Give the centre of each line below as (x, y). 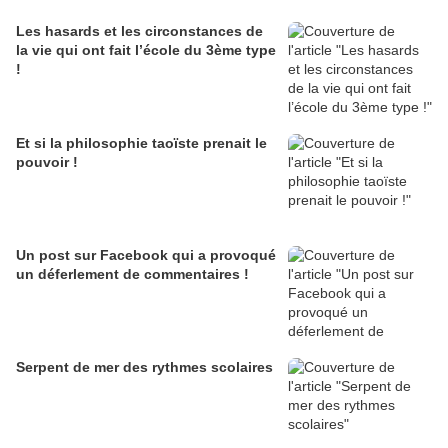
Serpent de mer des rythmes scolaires (144, 367)
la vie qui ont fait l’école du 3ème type (146, 50)
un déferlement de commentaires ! (132, 274)
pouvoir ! (47, 162)
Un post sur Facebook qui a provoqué (146, 255)
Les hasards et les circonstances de (139, 31)
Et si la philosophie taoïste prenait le (141, 143)
